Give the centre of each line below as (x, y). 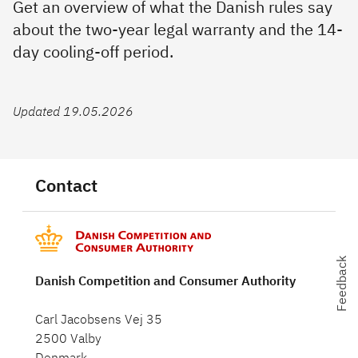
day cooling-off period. (93, 52)
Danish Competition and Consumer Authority (165, 280)
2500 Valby (68, 338)
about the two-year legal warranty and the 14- (178, 29)
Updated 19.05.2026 (73, 111)
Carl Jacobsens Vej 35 (99, 319)
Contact (66, 185)
